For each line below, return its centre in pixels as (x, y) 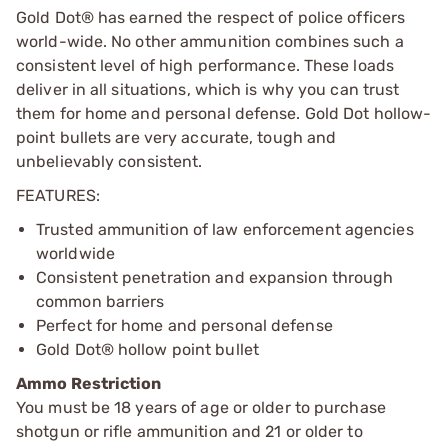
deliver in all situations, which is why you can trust (208, 89)
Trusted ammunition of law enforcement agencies (225, 229)
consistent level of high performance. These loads (205, 65)
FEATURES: (58, 195)
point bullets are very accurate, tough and (176, 137)
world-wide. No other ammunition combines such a (210, 41)
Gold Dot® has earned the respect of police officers (211, 17)
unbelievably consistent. (109, 161)
